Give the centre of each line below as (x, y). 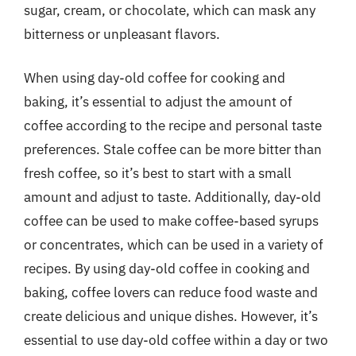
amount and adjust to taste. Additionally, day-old (172, 197)
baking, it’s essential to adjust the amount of (158, 102)
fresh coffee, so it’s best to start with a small (158, 173)
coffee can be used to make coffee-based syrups (171, 221)
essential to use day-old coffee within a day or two (176, 340)
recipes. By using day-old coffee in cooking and (167, 269)
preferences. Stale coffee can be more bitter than (173, 149)
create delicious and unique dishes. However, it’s (171, 316)
